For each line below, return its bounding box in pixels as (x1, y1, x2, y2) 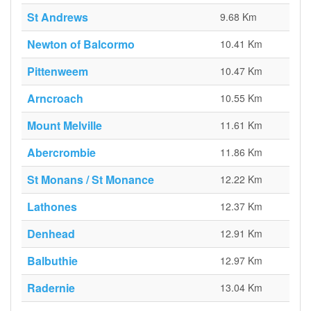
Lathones (27, 199, 77, 215)
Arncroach (27, 90, 83, 106)
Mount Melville (27, 117, 102, 133)
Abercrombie (27, 144, 96, 160)
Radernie (27, 280, 75, 296)
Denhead (27, 226, 75, 242)
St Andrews (27, 9, 88, 25)
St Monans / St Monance (27, 171, 154, 187)
